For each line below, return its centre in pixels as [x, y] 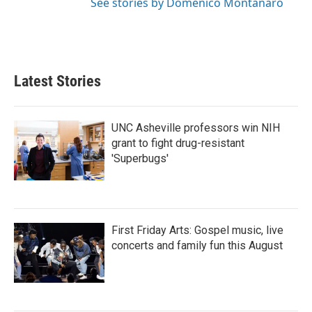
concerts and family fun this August [197, 245]
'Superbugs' [140, 158]
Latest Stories [57, 81]
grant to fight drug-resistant [178, 143]
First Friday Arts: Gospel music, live [197, 230]
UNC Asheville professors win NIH [196, 127]
